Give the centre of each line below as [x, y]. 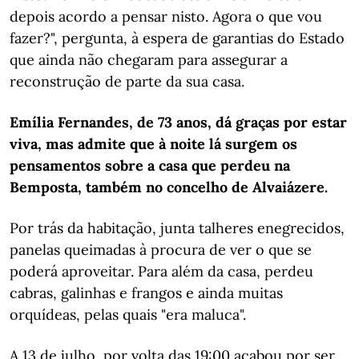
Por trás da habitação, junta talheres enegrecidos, [177, 228]
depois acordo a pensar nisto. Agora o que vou [166, 16]
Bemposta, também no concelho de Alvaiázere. [169, 187]
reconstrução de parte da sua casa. [127, 81]
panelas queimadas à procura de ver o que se [161, 250]
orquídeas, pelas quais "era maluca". [128, 315]
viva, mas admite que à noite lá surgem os [153, 144]
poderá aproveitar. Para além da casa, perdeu [161, 271]
